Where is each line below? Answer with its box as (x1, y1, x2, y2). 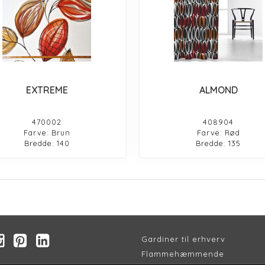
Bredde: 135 (196, 138, 241, 148)
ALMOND (199, 84, 238, 96)
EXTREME (25, 84, 68, 96)
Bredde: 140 (24, 138, 70, 148)
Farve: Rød (196, 128, 240, 138)
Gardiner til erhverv (141, 234, 225, 244)
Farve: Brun (23, 128, 70, 138)
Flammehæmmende (141, 249, 224, 259)
